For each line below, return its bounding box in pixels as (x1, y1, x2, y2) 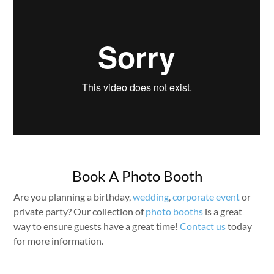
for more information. (13, 234, 104, 246)
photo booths (146, 205, 204, 217)
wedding (133, 190, 169, 202)
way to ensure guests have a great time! (13, 220, 180, 232)
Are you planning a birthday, (13, 190, 133, 202)
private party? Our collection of (13, 205, 146, 217)
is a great (203, 205, 243, 217)
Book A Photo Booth (72, 166, 202, 185)
